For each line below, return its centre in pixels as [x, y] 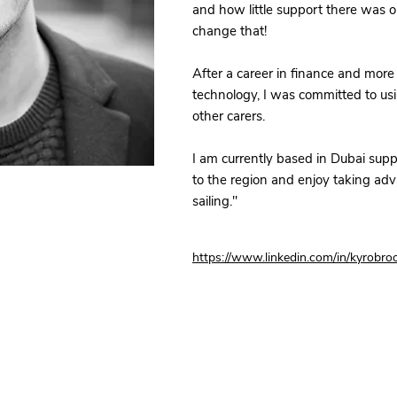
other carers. [229, 116]
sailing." [215, 201]
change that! [230, 31]
